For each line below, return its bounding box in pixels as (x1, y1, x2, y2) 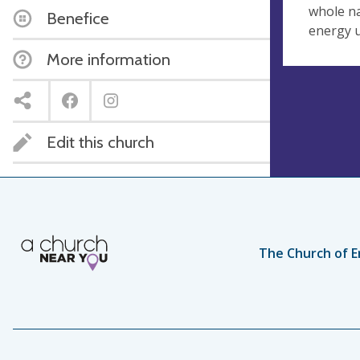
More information (47, 48, 170, 69)
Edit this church (47, 131, 154, 152)
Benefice (47, 7, 109, 28)
